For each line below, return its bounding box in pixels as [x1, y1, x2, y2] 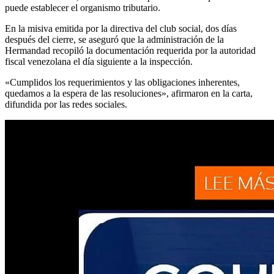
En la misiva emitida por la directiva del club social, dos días [5, 23, 237, 34]
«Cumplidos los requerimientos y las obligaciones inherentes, [5, 77, 240, 88]
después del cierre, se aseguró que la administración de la [5, 34, 224, 45]
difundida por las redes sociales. [5, 99, 127, 110]
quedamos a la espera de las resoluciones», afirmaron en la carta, [5, 88, 253, 99]
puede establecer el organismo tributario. [5, 2, 160, 13]
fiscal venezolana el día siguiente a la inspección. [5, 56, 193, 67]
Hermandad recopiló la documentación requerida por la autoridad [5, 45, 256, 56]
